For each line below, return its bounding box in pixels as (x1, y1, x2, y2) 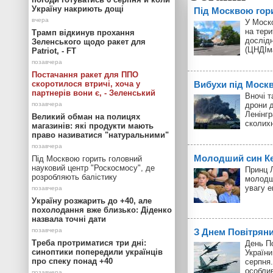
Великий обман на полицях (32, 112, 140, 121)
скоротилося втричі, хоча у (32, 79, 140, 88)
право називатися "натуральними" (32, 130, 169, 140)
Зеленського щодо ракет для (32, 37, 146, 46)
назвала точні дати (32, 214, 106, 224)
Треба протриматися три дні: (32, 238, 146, 247)
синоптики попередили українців (32, 247, 163, 257)
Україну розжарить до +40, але (32, 196, 152, 205)
